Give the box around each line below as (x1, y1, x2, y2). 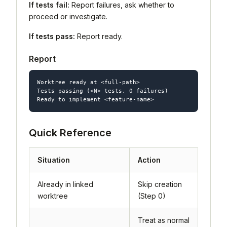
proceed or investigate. (29, 12, 107, 21)
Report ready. (75, 31, 123, 41)
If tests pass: (29, 31, 75, 41)
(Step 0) (138, 191, 166, 200)
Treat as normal (138, 215, 190, 224)
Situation (37, 155, 70, 164)
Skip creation (138, 179, 182, 188)
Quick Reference (29, 126, 111, 139)
